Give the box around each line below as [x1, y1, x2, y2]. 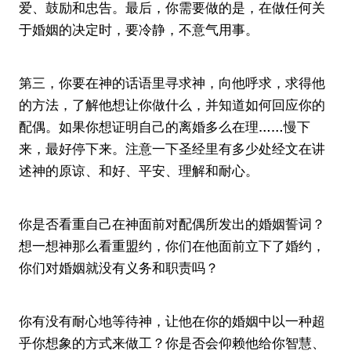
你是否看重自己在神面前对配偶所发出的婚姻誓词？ [19, 216, 325, 232]
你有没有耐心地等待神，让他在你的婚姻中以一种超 [19, 313, 325, 329]
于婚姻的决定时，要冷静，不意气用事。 [19, 22, 259, 38]
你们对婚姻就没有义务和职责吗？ [19, 260, 219, 276]
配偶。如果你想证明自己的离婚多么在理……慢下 [19, 119, 310, 135]
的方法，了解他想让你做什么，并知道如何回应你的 [19, 97, 325, 113]
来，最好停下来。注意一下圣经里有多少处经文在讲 [19, 141, 325, 157]
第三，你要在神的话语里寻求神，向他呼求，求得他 [19, 75, 325, 91]
